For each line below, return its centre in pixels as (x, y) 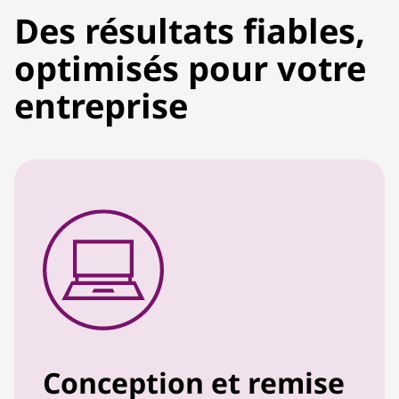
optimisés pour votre (190, 68)
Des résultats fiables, (190, 30)
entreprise (101, 105)
